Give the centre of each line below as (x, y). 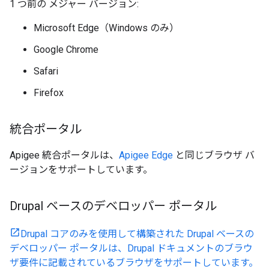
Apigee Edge (146, 155)
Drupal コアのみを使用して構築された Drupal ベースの (137, 234)
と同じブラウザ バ (214, 155)
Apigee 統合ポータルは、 (64, 155)
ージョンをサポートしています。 (81, 170)
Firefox (49, 93)
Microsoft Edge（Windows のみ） (106, 28)
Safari (46, 71)
